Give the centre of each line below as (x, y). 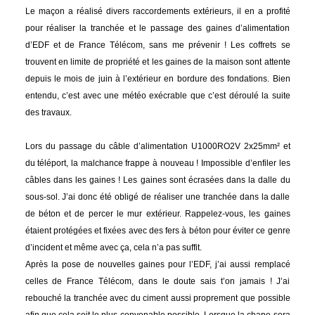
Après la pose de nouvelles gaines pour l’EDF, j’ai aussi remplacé (157, 265)
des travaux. (48, 113)
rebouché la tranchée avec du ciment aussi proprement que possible (157, 298)
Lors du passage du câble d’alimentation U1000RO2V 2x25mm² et (157, 147)
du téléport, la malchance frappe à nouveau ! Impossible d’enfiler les (157, 163)
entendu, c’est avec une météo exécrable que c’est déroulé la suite (157, 96)
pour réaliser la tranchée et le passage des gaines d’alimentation (157, 28)
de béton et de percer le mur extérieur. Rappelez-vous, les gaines (157, 214)
